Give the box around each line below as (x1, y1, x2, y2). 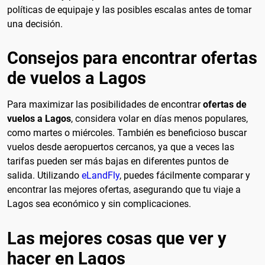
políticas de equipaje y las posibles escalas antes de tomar (7, 4, 251, 15)
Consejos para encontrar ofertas (7, 48, 257, 69)
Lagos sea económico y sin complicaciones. (7, 198, 191, 210)
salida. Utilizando (7, 170, 82, 182)
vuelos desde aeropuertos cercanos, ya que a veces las (7, 141, 234, 153)
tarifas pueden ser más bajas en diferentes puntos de (7, 156, 228, 167)
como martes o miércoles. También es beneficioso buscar (7, 127, 247, 139)
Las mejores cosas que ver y (7, 228, 227, 249)
